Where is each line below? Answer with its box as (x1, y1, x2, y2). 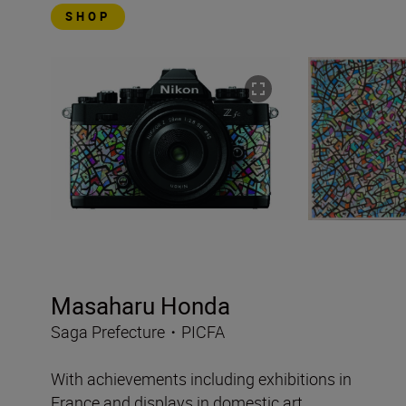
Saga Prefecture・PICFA (51, 320, 225, 343)
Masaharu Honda (51, 289, 230, 322)
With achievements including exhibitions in (51, 367, 352, 390)
